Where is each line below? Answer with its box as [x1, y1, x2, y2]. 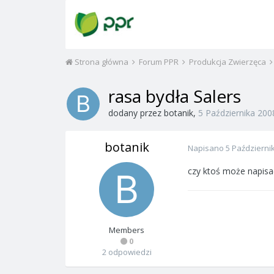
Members [109, 224, 144, 235]
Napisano [188, 143, 226, 154]
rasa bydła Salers [108, 84, 241, 108]
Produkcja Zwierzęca [189, 56, 268, 67]
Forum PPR [139, 56, 180, 67]
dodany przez [108, 107, 164, 119]
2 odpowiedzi [102, 246, 152, 257]
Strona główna [73, 56, 130, 67]
